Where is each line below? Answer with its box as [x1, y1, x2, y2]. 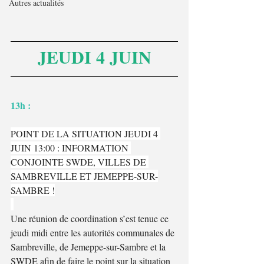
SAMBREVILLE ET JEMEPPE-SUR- [11, 169, 158, 182]
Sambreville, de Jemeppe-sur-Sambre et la [11, 240, 168, 253]
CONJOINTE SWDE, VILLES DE [11, 155, 148, 168]
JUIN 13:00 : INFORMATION [11, 141, 131, 154]
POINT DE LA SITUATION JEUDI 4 [11, 127, 160, 140]
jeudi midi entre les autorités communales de [11, 226, 177, 239]
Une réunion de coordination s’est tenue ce [11, 212, 171, 225]
